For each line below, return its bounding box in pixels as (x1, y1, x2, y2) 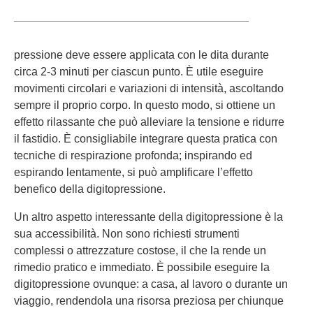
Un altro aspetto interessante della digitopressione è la (14, 211, 283, 223)
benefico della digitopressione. (14, 183, 166, 195)
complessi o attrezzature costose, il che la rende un (14, 245, 266, 256)
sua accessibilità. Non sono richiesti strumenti (14, 228, 240, 240)
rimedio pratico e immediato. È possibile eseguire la (14, 261, 270, 273)
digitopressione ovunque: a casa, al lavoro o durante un (14, 278, 288, 290)
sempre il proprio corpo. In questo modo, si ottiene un (14, 99, 275, 111)
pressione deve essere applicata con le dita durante (14, 49, 269, 61)
